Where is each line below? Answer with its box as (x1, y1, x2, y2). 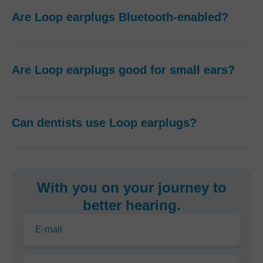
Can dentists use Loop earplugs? (12, 116, 197, 129)
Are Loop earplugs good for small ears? (12, 63, 235, 76)
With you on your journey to (36, 180, 227, 195)
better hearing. (82, 197, 181, 213)
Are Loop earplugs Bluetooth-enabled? (12, 11, 228, 23)
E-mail (35, 224, 62, 234)
